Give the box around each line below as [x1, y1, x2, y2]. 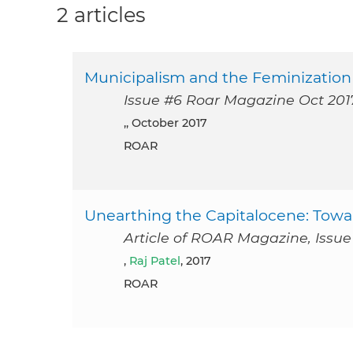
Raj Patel [137, 254, 180, 269]
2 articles [57, 2, 146, 27]
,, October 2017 [124, 116, 207, 131]
